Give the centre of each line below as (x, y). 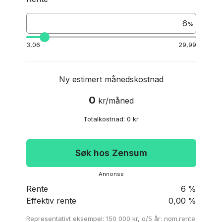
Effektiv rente (51, 201)
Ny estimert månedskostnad (111, 79)
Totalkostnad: (104, 119)
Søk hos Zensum (111, 153)
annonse (113, 174)
